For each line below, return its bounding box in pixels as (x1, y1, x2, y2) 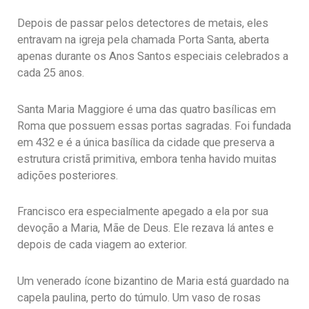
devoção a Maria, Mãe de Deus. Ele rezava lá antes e (17, 221, 274, 235)
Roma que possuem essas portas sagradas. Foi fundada (17, 119, 291, 132)
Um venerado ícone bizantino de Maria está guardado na (17, 275, 289, 288)
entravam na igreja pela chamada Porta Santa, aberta (17, 32, 269, 46)
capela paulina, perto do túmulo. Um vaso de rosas (17, 291, 261, 305)
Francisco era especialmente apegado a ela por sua (17, 205, 268, 219)
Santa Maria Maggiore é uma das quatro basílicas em (17, 102, 276, 116)
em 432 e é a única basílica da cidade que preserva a (17, 135, 275, 149)
